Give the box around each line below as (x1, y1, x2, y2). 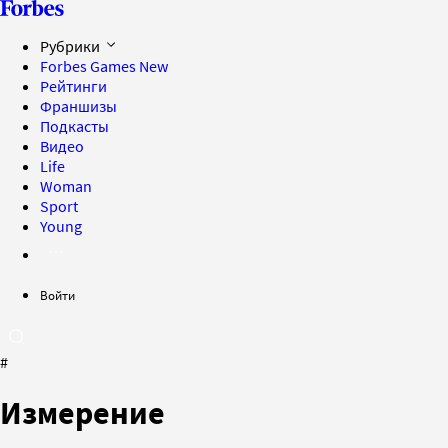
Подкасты (40, 116, 109, 136)
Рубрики (40, 36, 103, 56)
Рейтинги (40, 76, 107, 96)
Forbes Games (40, 56, 139, 76)
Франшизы (40, 96, 117, 116)
